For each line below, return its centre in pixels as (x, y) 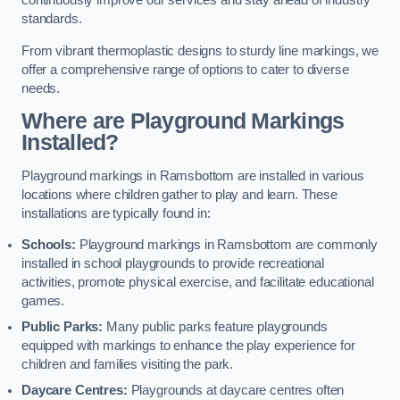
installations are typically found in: (116, 213)
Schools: (49, 245)
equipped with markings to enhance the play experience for (188, 346)
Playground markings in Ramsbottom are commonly (227, 245)
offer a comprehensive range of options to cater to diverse (185, 69)
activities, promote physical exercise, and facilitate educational (198, 283)
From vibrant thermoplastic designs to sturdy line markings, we (200, 50)
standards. (52, 19)
